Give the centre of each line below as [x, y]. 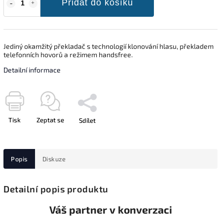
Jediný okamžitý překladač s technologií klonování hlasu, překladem [109, 46]
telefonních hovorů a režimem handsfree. [68, 54]
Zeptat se [50, 120]
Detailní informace [32, 70]
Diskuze [54, 159]
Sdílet [87, 120]
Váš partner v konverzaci [110, 210]
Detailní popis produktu [56, 189]
